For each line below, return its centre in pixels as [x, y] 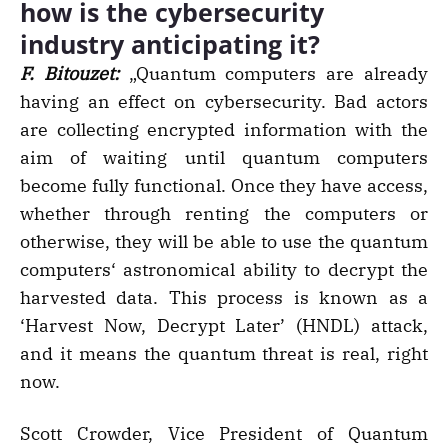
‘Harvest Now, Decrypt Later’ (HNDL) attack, [224, 326]
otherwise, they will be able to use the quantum [224, 242]
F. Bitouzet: [69, 74]
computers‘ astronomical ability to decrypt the [224, 270]
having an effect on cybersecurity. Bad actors [224, 102]
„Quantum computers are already [273, 74]
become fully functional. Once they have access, [224, 186]
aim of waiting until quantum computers [224, 158]
